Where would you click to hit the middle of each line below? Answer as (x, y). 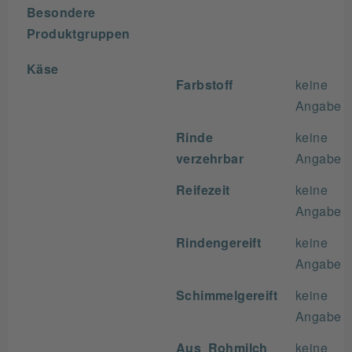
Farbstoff (205, 84)
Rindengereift (219, 242)
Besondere (61, 12)
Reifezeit (203, 189)
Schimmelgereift (227, 295)
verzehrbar (210, 158)
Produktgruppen (79, 33)
